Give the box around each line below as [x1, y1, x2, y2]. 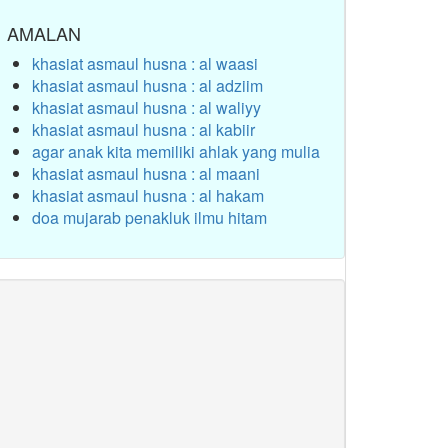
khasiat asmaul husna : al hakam [32, 184, 264, 207]
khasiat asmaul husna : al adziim [32, 74, 263, 97]
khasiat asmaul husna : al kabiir [32, 118, 255, 141]
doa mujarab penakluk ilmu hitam [32, 206, 267, 229]
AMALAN [7, 20, 81, 46]
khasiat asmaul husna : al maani [32, 162, 260, 185]
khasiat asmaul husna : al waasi [32, 52, 258, 75]
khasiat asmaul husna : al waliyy [32, 96, 261, 119]
